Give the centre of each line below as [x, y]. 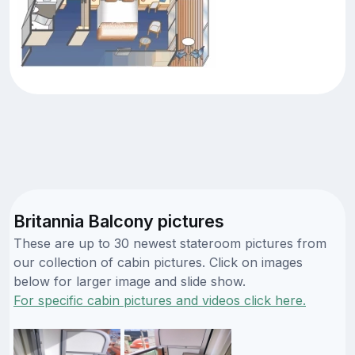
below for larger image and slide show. [130, 281]
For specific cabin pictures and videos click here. [160, 300]
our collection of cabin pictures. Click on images [158, 262]
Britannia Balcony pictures [119, 221]
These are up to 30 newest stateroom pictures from [170, 243]
